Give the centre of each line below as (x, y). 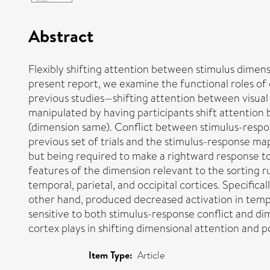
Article (151, 255)
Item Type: (111, 255)
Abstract (61, 35)
